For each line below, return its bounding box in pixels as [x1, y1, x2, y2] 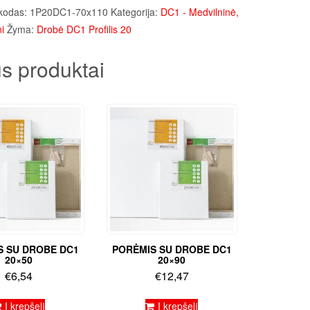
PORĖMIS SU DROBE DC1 [111, 241, 232, 256]
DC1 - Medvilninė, [160, 5, 239, 19]
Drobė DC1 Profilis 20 [36, 22, 131, 36]
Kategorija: [110, 5, 161, 19]
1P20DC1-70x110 [29, 5, 108, 19]
